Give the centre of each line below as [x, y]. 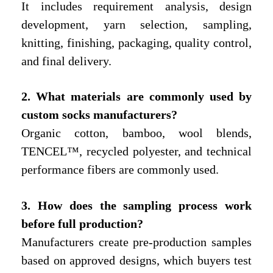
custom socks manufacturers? [99, 115]
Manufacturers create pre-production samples [136, 242]
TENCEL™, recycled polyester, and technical [136, 151]
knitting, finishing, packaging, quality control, [136, 42]
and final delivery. [66, 61]
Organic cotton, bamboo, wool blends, [136, 133]
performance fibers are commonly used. [120, 170]
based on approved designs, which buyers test [136, 261]
